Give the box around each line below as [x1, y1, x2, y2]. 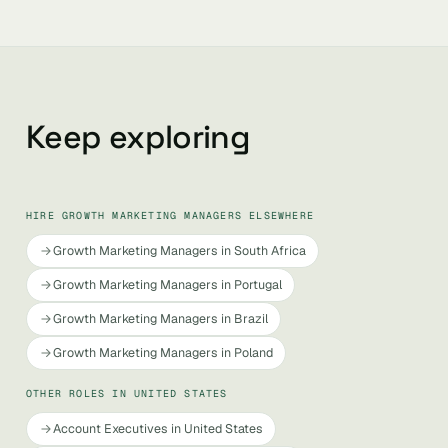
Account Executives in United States [53, 420, 263, 437]
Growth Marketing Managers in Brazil [53, 310, 268, 327]
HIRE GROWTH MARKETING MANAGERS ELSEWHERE [26, 209, 315, 222]
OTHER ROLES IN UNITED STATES [26, 387, 228, 400]
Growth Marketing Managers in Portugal [53, 276, 282, 293]
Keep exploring [26, 117, 250, 157]
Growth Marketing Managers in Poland [53, 344, 273, 361]
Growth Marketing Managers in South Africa [53, 242, 306, 259]
